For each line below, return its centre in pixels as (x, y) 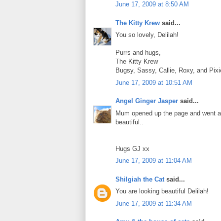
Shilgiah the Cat (140, 179)
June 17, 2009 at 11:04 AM (154, 161)
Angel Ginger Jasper (147, 101)
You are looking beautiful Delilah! (162, 191)
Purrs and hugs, (138, 53)
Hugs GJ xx (132, 148)
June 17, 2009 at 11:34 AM (154, 203)
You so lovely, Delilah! (147, 35)
